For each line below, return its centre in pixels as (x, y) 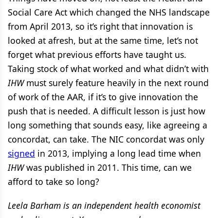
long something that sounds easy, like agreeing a (108, 125)
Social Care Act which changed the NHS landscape (109, 12)
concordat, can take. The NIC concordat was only (106, 139)
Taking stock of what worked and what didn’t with (108, 69)
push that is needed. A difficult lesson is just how (107, 111)
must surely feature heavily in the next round (116, 83)
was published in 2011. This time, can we (108, 167)
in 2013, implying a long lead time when (118, 153)
